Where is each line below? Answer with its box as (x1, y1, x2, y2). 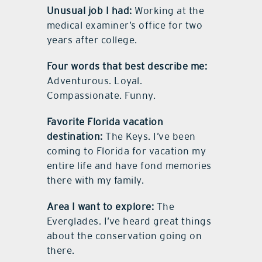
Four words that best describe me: (46, 60, 208, 72)
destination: (46, 130, 103, 142)
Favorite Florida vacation (46, 115, 164, 127)
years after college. (46, 33, 137, 46)
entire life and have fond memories (46, 159, 212, 171)
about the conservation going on (46, 229, 202, 242)
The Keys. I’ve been (102, 130, 196, 142)
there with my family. (46, 174, 144, 186)
